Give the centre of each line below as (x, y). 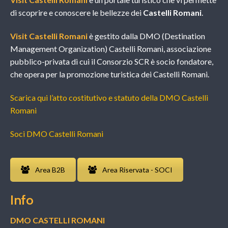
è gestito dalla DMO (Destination (146, 36)
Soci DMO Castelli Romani (57, 133)
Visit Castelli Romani (49, 36)
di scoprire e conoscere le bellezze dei (77, 13)
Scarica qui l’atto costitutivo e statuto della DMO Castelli (109, 97)
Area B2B (50, 169)
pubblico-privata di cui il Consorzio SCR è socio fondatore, (112, 62)
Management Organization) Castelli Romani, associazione (111, 49)
